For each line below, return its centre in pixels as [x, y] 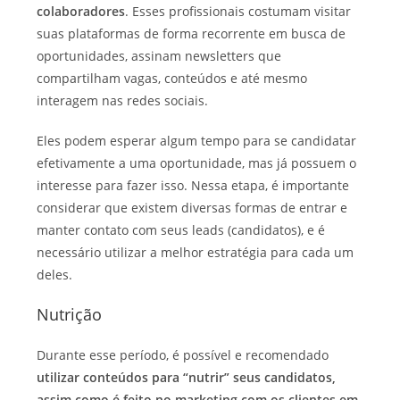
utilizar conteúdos [93, 377]
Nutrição [70, 314]
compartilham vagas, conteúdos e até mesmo [172, 78]
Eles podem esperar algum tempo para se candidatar [197, 140]
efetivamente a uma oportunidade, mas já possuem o [197, 162]
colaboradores [81, 11]
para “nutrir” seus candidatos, [242, 377]
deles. [55, 274]
